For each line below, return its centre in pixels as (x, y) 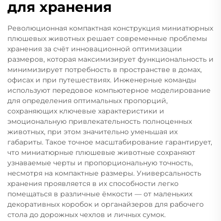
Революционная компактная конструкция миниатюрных (110, 28)
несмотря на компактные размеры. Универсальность (104, 173)
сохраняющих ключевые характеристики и (86, 111)
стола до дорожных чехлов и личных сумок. (87, 214)
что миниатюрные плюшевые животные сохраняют (101, 152)
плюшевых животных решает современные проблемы (107, 38)
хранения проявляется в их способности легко (93, 183)
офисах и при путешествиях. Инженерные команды (102, 80)
